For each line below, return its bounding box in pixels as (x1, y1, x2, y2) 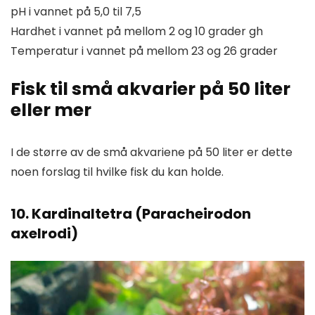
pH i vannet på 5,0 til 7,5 (11, 4, 141, 20)
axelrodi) (11, 224, 78, 244)
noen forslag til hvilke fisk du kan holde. (11, 164, 224, 181)
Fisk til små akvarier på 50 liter (11, 77, 290, 102)
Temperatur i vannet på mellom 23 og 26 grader (11, 43, 278, 60)
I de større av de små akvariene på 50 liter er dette (11, 144, 292, 161)
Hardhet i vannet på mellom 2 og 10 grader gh (11, 23, 263, 40)
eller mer (11, 98, 91, 123)
